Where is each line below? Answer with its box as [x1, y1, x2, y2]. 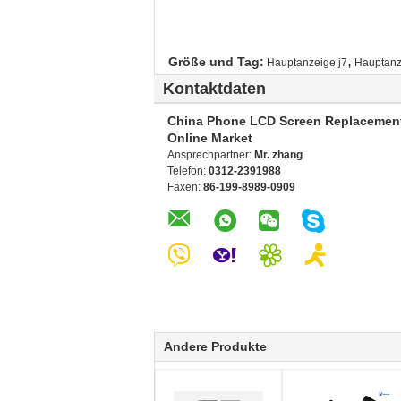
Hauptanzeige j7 [267, 56, 347, 69]
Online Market [167, 131, 252, 145]
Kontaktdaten [163, 80, 266, 98]
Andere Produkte [164, 339, 267, 354]
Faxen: [167, 181, 203, 193]
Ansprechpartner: [167, 149, 254, 161]
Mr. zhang [254, 149, 303, 161]
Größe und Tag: [168, 55, 264, 69]
